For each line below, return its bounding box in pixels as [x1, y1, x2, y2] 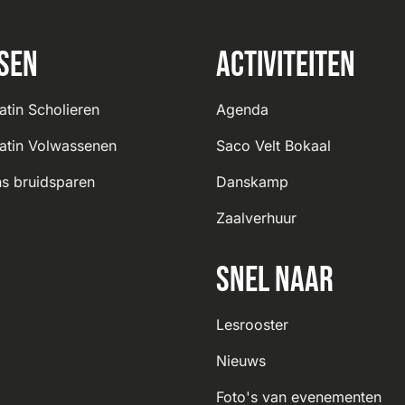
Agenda [216, 99, 268, 118]
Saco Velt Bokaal [216, 136, 331, 155]
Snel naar [216, 259, 334, 302]
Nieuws [216, 351, 266, 370]
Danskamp [216, 172, 288, 191]
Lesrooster [216, 315, 288, 334]
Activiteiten [216, 43, 355, 87]
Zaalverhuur [216, 208, 297, 227]
